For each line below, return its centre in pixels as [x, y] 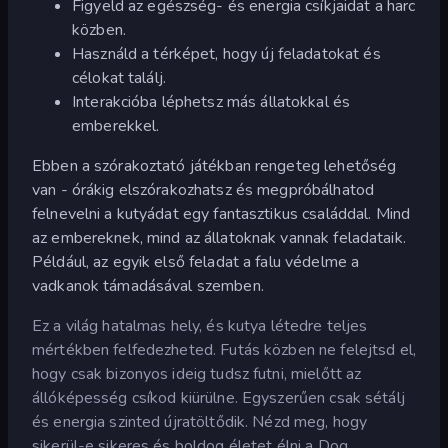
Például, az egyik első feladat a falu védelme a [196, 261]
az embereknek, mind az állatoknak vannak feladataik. [219, 237]
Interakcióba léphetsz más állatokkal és [211, 101]
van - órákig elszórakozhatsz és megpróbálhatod [203, 189]
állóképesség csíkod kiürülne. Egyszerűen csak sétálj [218, 397]
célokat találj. [119, 77]
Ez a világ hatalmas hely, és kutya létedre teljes [200, 325]
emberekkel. [116, 125]
